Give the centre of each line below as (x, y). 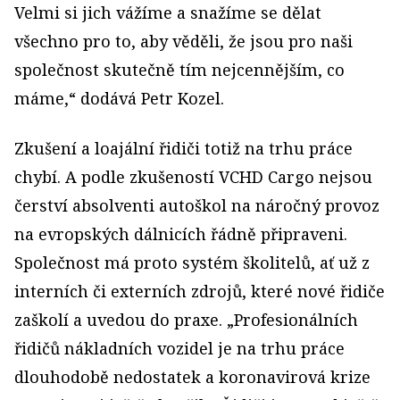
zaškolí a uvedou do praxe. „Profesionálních (186, 320)
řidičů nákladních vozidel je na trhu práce (179, 348)
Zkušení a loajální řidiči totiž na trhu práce (183, 148)
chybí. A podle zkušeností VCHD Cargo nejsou (193, 177)
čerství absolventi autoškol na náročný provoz (197, 205)
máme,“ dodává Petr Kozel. (119, 98)
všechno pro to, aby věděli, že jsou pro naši (183, 41)
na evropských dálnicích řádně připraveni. (181, 234)
